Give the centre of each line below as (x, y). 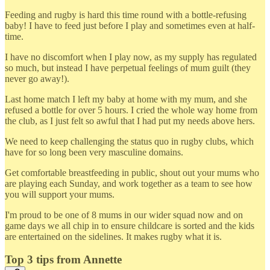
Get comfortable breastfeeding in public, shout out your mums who (132, 172)
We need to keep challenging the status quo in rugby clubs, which (129, 141)
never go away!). (37, 78)
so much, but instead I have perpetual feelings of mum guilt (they (128, 67)
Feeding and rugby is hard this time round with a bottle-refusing (126, 14)
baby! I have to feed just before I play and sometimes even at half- (130, 25)
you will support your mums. (60, 194)
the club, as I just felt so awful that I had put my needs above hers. (130, 121)
